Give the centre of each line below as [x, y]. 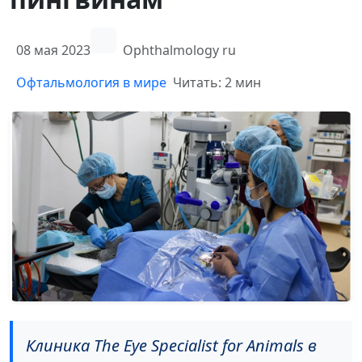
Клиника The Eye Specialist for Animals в [171, 346]
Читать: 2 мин [217, 82]
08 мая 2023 [53, 50]
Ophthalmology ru [179, 50]
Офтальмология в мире [91, 82]
